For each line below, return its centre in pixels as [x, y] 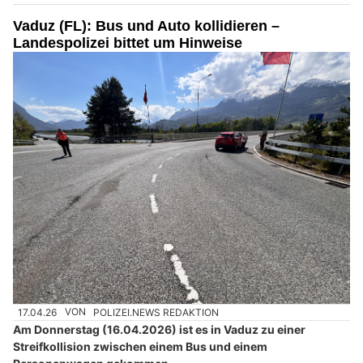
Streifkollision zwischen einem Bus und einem [140, 346]
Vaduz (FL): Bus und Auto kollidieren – [146, 26]
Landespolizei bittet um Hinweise [128, 43]
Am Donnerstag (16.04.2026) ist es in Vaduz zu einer [159, 329]
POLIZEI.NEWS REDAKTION [156, 312]
